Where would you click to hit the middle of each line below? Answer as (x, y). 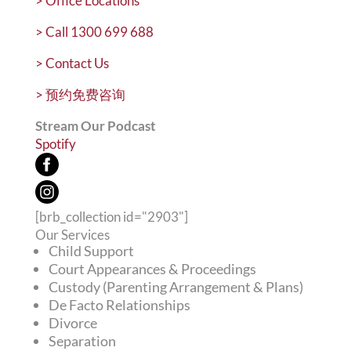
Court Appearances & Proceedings (152, 268)
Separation (82, 340)
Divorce (72, 322)
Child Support (91, 250)
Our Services (72, 234)
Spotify (55, 143)
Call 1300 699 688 (98, 31)
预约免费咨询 (84, 94)
